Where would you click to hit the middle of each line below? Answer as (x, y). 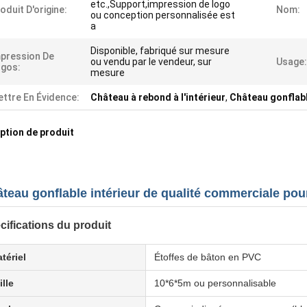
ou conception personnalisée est (163, 15)
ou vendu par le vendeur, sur (151, 62)
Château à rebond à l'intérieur (158, 97)
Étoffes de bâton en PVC (208, 257)
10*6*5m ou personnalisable (215, 283)
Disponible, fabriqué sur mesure (160, 51)
